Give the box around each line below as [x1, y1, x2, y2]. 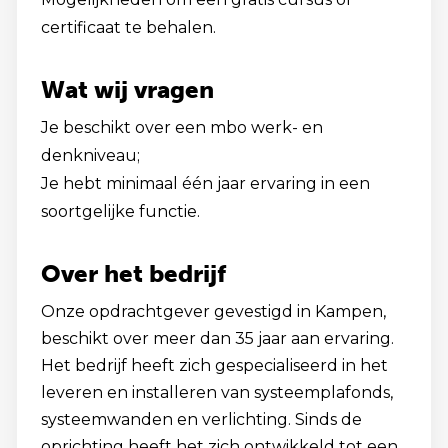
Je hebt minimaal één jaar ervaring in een [41, 174, 370, 193]
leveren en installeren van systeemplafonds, [41, 383, 393, 402]
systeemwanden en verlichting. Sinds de [41, 410, 362, 429]
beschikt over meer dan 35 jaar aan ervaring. [41, 329, 394, 348]
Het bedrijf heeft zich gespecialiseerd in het [41, 356, 388, 375]
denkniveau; [41, 146, 140, 165]
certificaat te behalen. [41, 18, 216, 37]
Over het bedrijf [41, 259, 226, 288]
